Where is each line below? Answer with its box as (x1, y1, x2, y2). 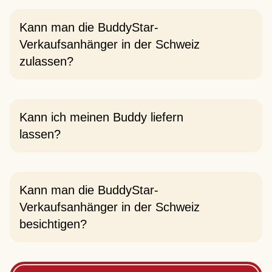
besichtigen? (19, 217, 87, 231)
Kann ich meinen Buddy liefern (19, 110, 183, 124)
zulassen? (19, 55, 73, 68)
